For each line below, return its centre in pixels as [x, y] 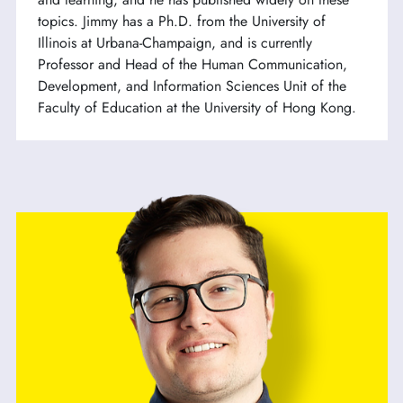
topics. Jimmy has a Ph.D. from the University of [181, 22]
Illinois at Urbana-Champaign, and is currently [175, 43]
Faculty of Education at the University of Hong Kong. [197, 108]
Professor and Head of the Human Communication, [192, 65]
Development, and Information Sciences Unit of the [192, 86]
